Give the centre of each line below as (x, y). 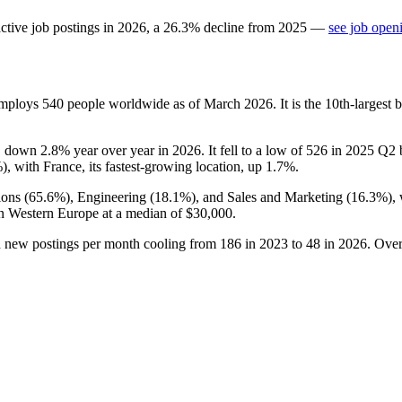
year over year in (121, 150)
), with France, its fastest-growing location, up (134, 166)
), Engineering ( (110, 197)
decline (224, 27)
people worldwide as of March (154, 103)
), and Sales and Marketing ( (271, 197)
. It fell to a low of (253, 150)
